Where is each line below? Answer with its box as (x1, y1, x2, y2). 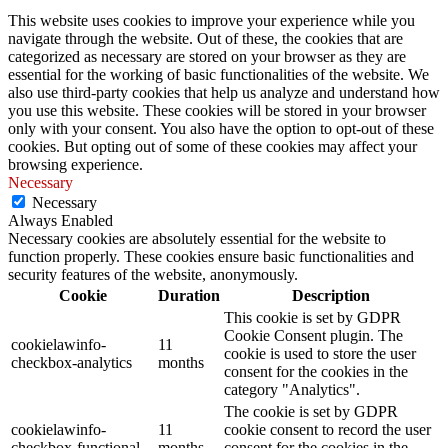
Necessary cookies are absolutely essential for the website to (8, 230, 386, 248)
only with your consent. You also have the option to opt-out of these (8, 120, 434, 138)
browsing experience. (8, 156, 143, 174)
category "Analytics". (224, 381, 360, 399)
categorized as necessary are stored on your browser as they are (8, 48, 406, 66)
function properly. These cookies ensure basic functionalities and (8, 248, 414, 266)
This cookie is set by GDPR (224, 309, 401, 327)
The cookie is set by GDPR (224, 403, 398, 421)
